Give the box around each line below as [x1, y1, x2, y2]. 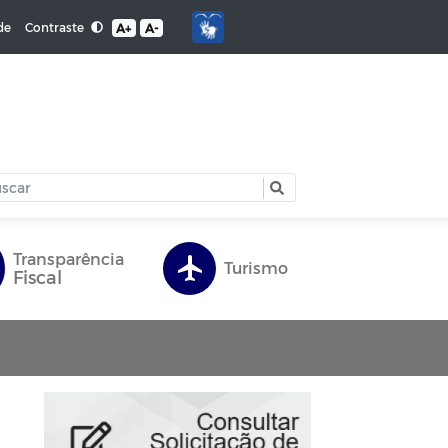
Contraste [24, 19, 87, 34]
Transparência [13, 249, 124, 269]
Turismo [224, 258, 288, 278]
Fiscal [13, 266, 62, 288]
